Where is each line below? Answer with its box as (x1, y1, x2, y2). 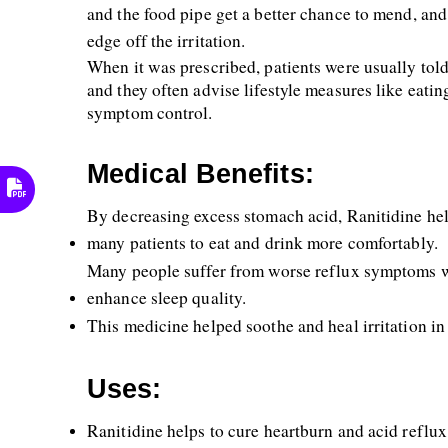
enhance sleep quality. (87, 286, 253, 309)
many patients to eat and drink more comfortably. (87, 231, 444, 254)
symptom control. (87, 101, 213, 124)
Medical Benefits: (87, 159, 314, 189)
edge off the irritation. (87, 29, 246, 52)
